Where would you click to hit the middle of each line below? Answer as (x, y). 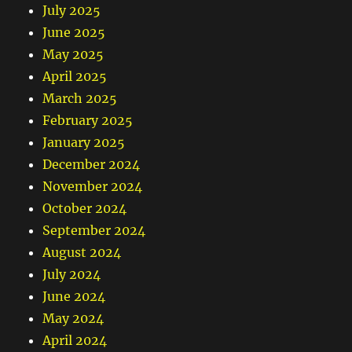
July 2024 (72, 274)
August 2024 (82, 252)
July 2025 (72, 10)
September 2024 (94, 230)
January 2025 (84, 142)
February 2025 (88, 120)
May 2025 (73, 54)
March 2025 (80, 98)
